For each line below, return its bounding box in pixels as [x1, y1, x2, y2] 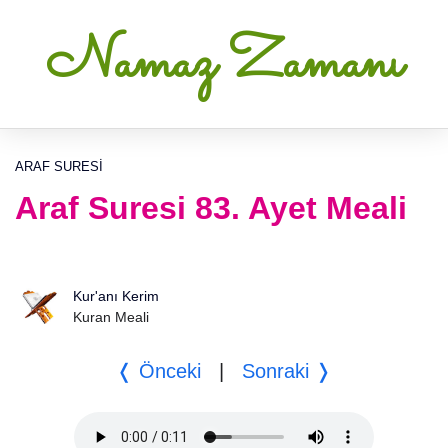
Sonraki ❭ [241, 360, 332, 382]
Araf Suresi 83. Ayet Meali [15, 190, 407, 226]
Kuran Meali [73, 309, 149, 325]
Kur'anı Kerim [73, 288, 159, 304]
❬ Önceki [115, 360, 201, 382]
